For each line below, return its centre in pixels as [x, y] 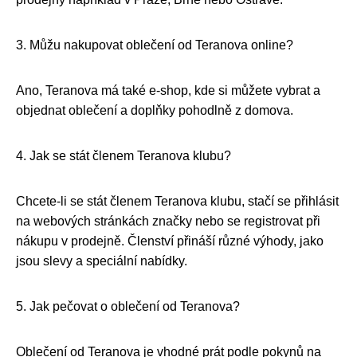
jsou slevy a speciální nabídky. [102, 261]
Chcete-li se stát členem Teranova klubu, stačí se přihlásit [177, 201]
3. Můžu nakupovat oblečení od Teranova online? [155, 45]
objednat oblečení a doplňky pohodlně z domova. [155, 110]
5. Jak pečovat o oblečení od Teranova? [128, 306]
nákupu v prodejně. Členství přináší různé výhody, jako [170, 241]
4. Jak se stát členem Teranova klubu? [124, 155]
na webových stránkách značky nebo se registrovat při [168, 221]
